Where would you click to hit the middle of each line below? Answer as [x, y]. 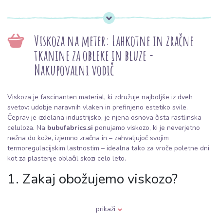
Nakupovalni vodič [74, 70]
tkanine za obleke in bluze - [94, 55]
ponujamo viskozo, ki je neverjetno [146, 128]
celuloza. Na [27, 128]
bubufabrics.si [70, 128]
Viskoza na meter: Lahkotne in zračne [114, 41]
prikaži [106, 209]
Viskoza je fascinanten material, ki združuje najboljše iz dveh [100, 97]
